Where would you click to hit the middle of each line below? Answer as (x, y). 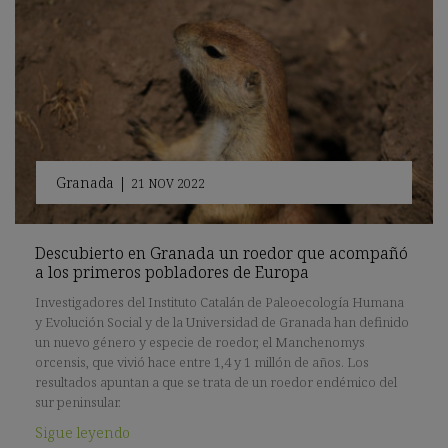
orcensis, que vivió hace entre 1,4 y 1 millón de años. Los (202, 362)
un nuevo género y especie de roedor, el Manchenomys (200, 342)
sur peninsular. (78, 402)
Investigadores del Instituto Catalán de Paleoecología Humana (219, 302)
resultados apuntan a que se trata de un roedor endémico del (216, 382)
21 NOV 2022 (167, 184)
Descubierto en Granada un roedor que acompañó (221, 253)
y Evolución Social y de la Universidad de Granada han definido (222, 322)
